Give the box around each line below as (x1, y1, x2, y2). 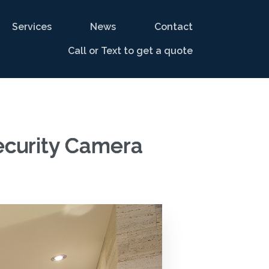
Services (12, 21, 52, 32)
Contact (154, 21, 193, 32)
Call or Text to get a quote (68, 45, 193, 56)
